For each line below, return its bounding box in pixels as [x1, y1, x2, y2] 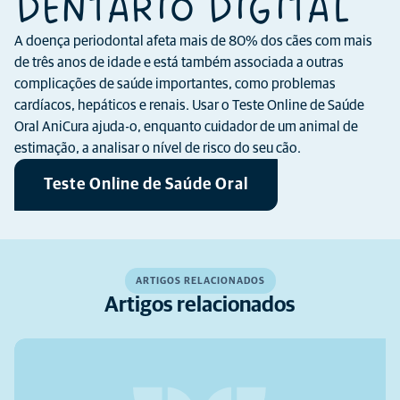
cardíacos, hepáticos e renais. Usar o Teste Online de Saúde [14, 98, 364, 112]
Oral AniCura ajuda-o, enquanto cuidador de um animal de [14, 120, 358, 134]
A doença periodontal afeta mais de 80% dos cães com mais [14, 34, 372, 48]
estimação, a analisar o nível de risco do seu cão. [14, 141, 301, 155]
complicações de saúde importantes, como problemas [14, 77, 336, 91]
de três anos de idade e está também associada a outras [14, 55, 344, 70]
